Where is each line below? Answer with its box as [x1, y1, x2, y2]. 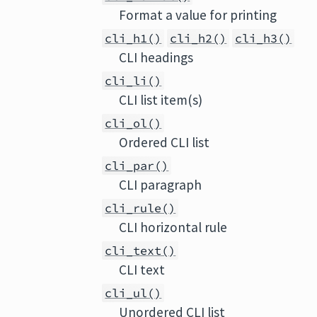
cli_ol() [105, 115, 162, 131]
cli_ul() [105, 285, 162, 301]
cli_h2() [170, 30, 227, 46]
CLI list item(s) [119, 91, 203, 108]
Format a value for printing [119, 6, 277, 23]
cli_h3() [235, 30, 292, 46]
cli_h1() [105, 30, 162, 46]
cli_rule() [105, 200, 176, 216]
